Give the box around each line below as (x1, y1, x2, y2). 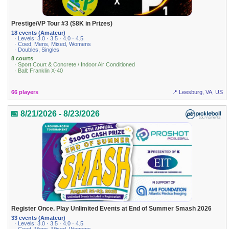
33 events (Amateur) (11, 215, 66, 221)
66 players (11, 88, 39, 95)
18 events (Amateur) (11, 29, 66, 36)
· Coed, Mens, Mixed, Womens (14, 40, 91, 47)
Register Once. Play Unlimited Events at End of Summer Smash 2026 (11, 205, 212, 213)
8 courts (11, 55, 34, 62)
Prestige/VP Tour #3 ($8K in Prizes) (11, 19, 113, 27)
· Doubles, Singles (14, 46, 60, 53)
